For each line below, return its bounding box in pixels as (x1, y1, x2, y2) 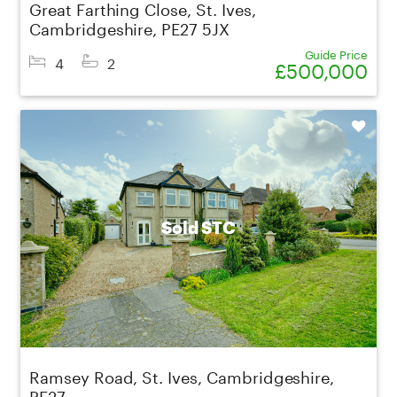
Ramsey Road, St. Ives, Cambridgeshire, (29, 362, 335, 387)
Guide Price (304, 43, 368, 62)
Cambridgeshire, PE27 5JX (29, 13, 230, 39)
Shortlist (329, 119, 366, 134)
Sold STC (160, 220, 237, 237)
